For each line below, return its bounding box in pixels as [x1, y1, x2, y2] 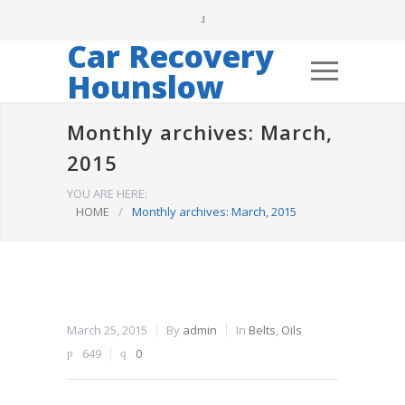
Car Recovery [67, 35, 274, 78]
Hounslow [67, 66, 224, 108]
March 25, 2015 [67, 322, 147, 339]
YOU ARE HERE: [67, 185, 147, 202]
